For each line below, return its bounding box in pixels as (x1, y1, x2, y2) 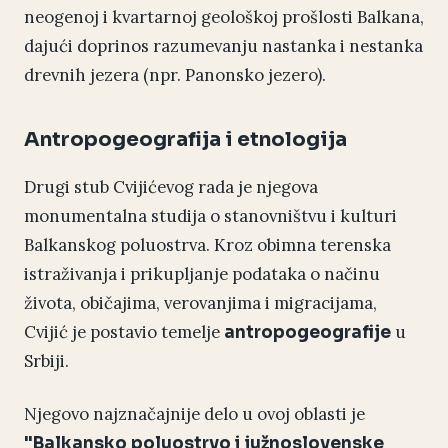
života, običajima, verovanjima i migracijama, (24, 292, 377, 315)
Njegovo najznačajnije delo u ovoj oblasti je (24, 403, 365, 426)
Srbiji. (24, 350, 69, 373)
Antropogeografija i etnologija (24, 127, 347, 153)
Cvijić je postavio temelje (24, 321, 224, 344)
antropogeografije (224, 322, 391, 344)
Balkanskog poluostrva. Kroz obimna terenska (24, 234, 391, 257)
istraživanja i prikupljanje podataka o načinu (24, 263, 380, 286)
